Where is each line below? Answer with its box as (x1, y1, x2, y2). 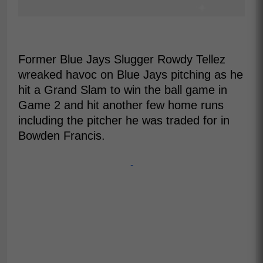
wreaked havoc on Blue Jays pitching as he (18, 68, 243, 81)
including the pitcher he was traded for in (18, 114, 230, 127)
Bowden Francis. (18, 129, 105, 142)
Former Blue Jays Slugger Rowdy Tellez (18, 53, 225, 66)
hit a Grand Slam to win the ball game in (18, 83, 227, 96)
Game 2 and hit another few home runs (18, 99, 224, 112)
